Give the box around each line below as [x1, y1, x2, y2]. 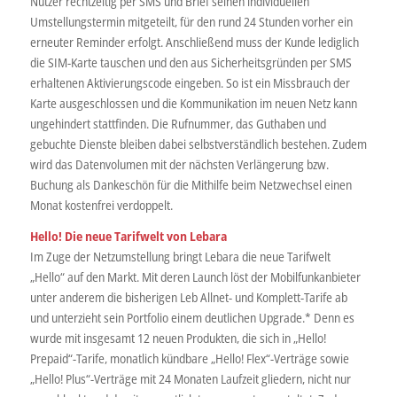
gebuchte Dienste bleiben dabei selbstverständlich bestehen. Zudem [29, 135, 367, 152]
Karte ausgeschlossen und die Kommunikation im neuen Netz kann [29, 94, 357, 112]
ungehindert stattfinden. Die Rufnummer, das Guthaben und [29, 114, 326, 132]
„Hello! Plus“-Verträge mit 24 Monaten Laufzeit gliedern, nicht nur [29, 370, 351, 387]
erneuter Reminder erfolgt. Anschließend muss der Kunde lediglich [29, 33, 359, 51]
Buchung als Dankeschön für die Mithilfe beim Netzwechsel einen [29, 175, 352, 193]
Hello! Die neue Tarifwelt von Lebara [29, 227, 227, 245]
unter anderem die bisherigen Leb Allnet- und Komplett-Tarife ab [29, 288, 347, 306]
